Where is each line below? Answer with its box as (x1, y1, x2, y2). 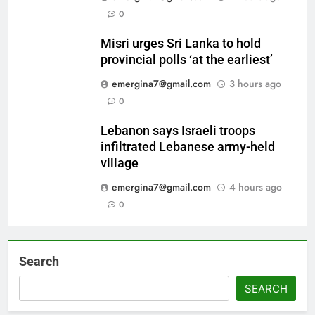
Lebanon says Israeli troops (101, 124, 255, 139)
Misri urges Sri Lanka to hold (101, 37, 261, 51)
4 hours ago (229, 180, 282, 195)
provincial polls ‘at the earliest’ (101, 53, 273, 67)
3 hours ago (229, 77, 281, 91)
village (101, 156, 139, 171)
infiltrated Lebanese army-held (101, 140, 275, 155)
